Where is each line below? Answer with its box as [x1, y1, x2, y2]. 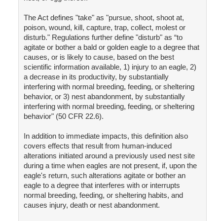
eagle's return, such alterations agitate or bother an [23, 171, 185, 180]
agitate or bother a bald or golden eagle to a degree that [23, 43, 199, 52]
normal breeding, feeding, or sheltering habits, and [23, 191, 183, 200]
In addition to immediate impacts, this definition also [23, 132, 188, 141]
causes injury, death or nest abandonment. [23, 201, 160, 210]
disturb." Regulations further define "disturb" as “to [23, 33, 183, 42]
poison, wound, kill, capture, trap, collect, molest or [23, 23, 185, 32]
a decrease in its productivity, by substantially [23, 73, 169, 81]
